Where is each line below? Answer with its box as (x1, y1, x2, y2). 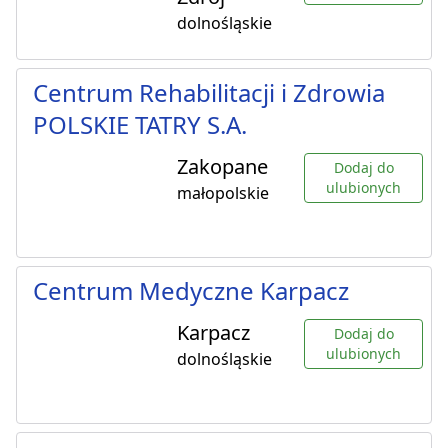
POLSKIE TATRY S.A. (33, 108, 247, 142)
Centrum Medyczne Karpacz (33, 274, 349, 308)
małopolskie (177, 182, 269, 205)
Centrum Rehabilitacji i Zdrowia (33, 76, 385, 110)
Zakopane (177, 153, 268, 181)
